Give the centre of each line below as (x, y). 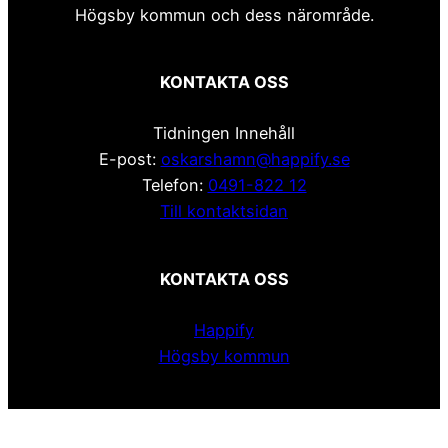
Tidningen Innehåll (224, 133)
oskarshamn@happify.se (255, 159)
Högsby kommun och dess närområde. (224, 14)
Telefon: (174, 185)
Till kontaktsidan (224, 211)
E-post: (129, 159)
